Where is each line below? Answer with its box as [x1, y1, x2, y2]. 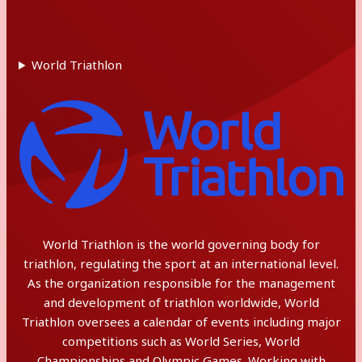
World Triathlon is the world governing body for [42, 236, 320, 252]
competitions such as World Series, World [62, 333, 300, 349]
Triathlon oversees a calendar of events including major [21, 314, 341, 330]
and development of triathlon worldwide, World [43, 294, 319, 310]
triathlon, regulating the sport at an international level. [23, 255, 339, 271]
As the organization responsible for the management [27, 275, 335, 291]
